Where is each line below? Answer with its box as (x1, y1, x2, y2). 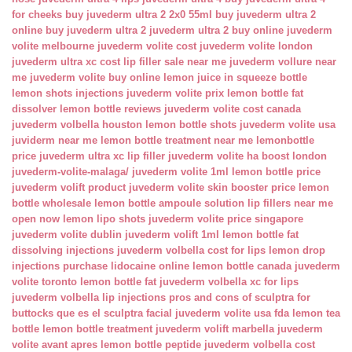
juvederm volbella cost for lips (117, 244, 266, 256)
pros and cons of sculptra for (169, 291, 310, 303)
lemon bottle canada (192, 260, 291, 272)
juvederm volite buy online (30, 71, 160, 83)
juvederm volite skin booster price (129, 181, 295, 193)
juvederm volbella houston (12, 119, 142, 130)
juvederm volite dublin (12, 229, 122, 240)
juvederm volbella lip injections (12, 291, 166, 303)
